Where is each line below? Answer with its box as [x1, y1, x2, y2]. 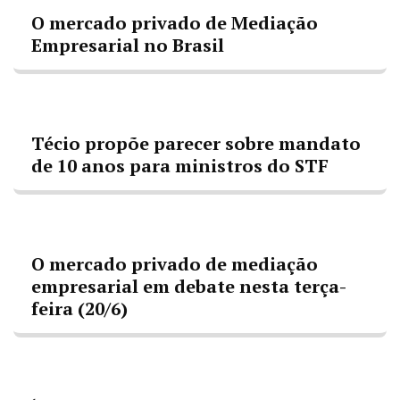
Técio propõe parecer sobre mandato [31, 131, 361, 155]
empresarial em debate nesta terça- [31, 274, 346, 298]
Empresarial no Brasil [31, 33, 224, 57]
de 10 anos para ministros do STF [31, 154, 329, 178]
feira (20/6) [31, 296, 128, 321]
